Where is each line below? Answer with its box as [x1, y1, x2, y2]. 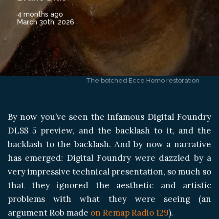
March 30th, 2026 [17, 18, 74, 26]
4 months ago [17, 10, 63, 18]
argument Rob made [8, 207, 90, 218]
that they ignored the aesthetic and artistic [8, 180, 211, 191]
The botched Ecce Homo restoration [86, 77, 199, 84]
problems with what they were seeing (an [8, 194, 211, 204]
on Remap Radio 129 [90, 207, 169, 218]
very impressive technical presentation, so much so [8, 166, 211, 177]
